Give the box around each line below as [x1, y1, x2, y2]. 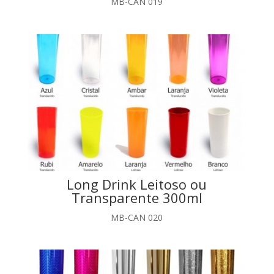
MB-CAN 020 [111, 211, 163, 223]
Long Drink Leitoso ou [67, 174, 207, 193]
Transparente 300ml [71, 188, 202, 207]
